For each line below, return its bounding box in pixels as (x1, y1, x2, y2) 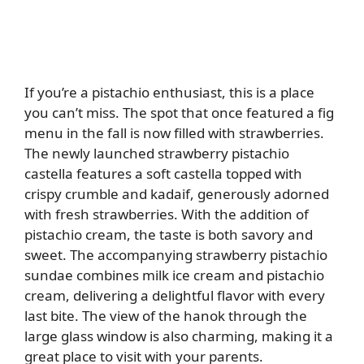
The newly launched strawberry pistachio (24, 143, 289, 162)
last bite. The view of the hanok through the (24, 305, 307, 325)
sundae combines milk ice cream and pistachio (24, 265, 324, 284)
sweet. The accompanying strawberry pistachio (24, 245, 327, 264)
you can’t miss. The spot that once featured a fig (24, 102, 334, 122)
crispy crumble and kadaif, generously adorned (24, 184, 329, 203)
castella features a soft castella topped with (24, 163, 302, 183)
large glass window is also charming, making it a (24, 326, 333, 345)
